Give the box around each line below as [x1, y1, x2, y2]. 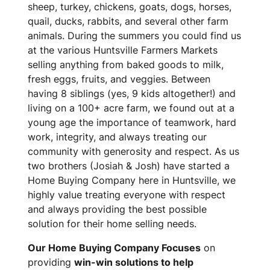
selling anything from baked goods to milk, [28, 58, 224, 71]
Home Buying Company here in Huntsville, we [28, 174, 236, 186]
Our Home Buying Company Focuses [28, 241, 201, 254]
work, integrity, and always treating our [28, 130, 207, 143]
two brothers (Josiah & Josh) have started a [28, 159, 230, 172]
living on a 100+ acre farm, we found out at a [28, 101, 234, 114]
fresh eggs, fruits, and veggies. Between [28, 72, 210, 85]
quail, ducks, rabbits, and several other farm [28, 14, 228, 27]
